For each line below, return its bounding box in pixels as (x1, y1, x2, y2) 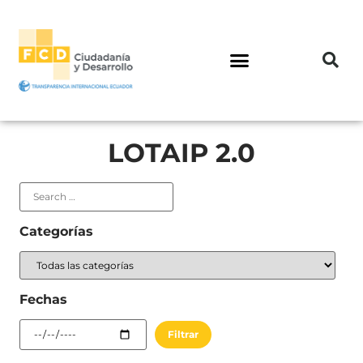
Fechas (19, 291, 67, 307)
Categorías (19, 223, 93, 239)
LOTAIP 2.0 (108, 136, 255, 169)
